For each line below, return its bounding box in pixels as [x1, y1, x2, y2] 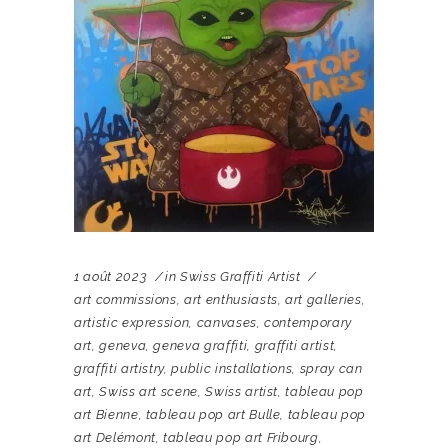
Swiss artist [205, 384, 279, 400]
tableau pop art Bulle [145, 407, 281, 423]
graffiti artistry [74, 361, 165, 377]
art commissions [74, 292, 177, 308]
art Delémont [74, 430, 156, 446]
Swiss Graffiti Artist [179, 269, 301, 285]
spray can [299, 361, 363, 377]
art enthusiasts [184, 292, 278, 308]
